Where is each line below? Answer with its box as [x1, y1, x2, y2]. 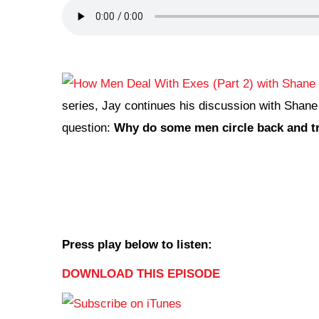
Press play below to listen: [62, 238, 212, 252]
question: [62, 121, 114, 135]
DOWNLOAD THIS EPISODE [62, 267, 220, 281]
